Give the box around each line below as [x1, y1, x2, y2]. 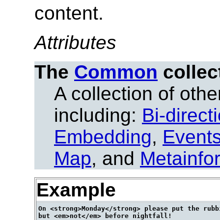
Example [36, 179, 116, 201]
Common [74, 61, 158, 83]
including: [54, 105, 142, 126]
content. [34, 2, 104, 24]
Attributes [34, 32, 116, 54]
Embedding [54, 126, 152, 148]
